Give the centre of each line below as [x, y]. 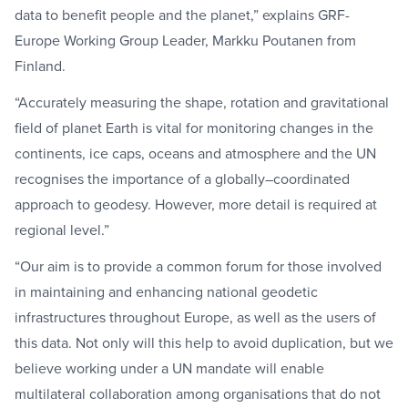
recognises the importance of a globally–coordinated [182, 178]
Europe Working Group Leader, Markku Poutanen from [185, 40]
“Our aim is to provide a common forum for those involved [198, 266]
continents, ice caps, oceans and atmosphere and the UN [195, 153]
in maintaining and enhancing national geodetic [166, 291]
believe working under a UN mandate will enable [169, 368]
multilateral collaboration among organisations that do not [198, 393]
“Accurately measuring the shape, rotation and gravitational [202, 102]
